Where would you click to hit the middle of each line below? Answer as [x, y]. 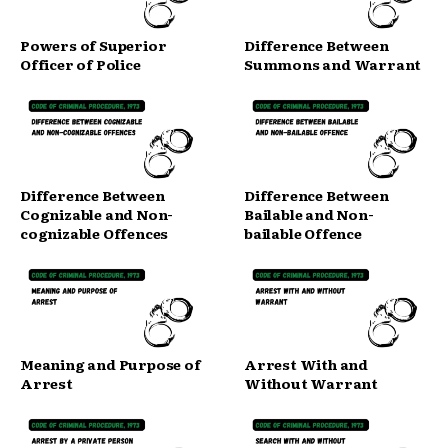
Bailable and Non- [309, 213]
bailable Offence [303, 232]
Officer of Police [80, 63]
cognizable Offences [94, 232]
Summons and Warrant [333, 63]
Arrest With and [306, 363]
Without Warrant [311, 382]
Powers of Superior [93, 44]
